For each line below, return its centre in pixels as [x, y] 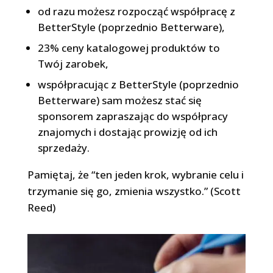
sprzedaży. [63, 147]
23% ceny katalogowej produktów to [129, 48]
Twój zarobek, [73, 63]
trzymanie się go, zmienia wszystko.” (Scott [134, 191]
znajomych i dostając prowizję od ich [127, 132]
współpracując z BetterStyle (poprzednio [138, 84]
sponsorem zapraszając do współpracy [133, 116]
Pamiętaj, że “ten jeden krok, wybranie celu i [135, 174]
